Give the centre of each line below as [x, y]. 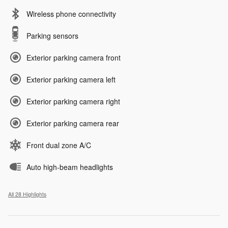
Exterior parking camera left [71, 80]
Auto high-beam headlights [70, 167]
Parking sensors [52, 36]
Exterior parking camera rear [73, 123]
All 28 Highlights [27, 194]
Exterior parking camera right [73, 102]
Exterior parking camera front [74, 58]
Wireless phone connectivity [71, 14]
